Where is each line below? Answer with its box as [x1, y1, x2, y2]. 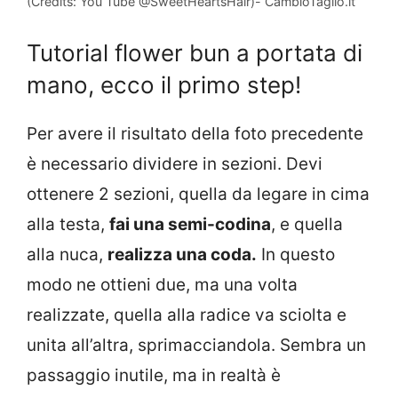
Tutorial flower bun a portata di [27, 39, 362, 68]
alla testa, [27, 214, 109, 235]
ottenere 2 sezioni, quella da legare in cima [27, 184, 370, 205]
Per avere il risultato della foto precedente [27, 123, 363, 145]
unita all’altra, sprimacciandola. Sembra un [27, 335, 366, 356]
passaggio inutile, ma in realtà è [27, 365, 281, 386]
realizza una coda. [107, 244, 257, 266]
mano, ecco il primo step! [27, 71, 301, 99]
